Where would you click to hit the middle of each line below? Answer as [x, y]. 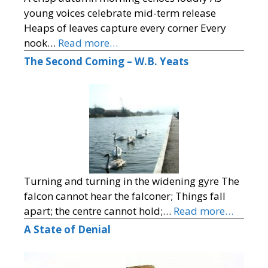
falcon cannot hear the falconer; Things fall [125, 196]
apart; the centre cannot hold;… [99, 211]
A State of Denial [67, 230]
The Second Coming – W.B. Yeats [106, 61]
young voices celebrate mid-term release [120, 13]
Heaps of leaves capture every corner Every [125, 28]
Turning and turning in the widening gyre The [132, 181]
